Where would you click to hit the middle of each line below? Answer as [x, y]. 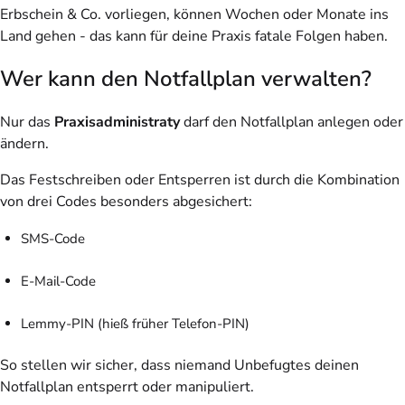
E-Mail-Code [58, 281]
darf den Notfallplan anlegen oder [292, 122]
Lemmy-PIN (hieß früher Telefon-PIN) [135, 323]
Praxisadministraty [117, 122]
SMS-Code [52, 238]
